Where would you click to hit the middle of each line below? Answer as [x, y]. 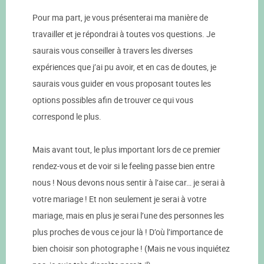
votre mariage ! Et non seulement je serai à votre [119, 199]
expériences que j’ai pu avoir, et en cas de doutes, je [124, 67]
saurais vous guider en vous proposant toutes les [122, 84]
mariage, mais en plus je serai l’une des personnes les [128, 216]
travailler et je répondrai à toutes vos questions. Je [124, 34]
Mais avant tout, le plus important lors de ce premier [126, 150]
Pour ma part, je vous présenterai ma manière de [120, 18]
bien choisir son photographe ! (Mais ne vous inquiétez [131, 249]
